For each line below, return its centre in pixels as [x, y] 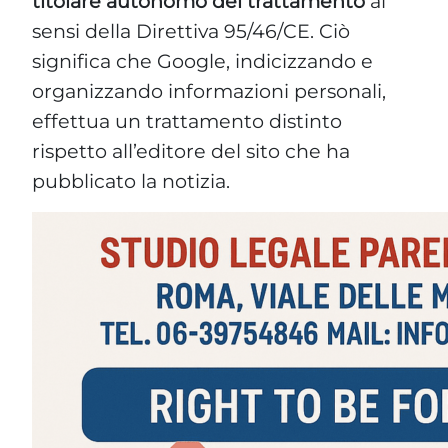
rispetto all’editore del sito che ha [191, 150]
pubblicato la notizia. [131, 180]
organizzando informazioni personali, [209, 90]
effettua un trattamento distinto [187, 120]
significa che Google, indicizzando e [202, 60]
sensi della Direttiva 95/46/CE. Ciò [191, 30]
